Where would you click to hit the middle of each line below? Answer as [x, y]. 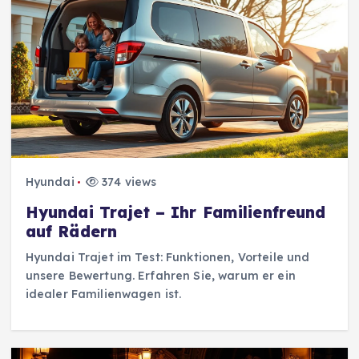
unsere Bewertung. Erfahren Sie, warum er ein [160, 275]
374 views [128, 182]
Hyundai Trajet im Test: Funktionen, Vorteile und [167, 257]
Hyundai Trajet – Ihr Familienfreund [175, 212]
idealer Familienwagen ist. [103, 294]
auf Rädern [71, 231]
